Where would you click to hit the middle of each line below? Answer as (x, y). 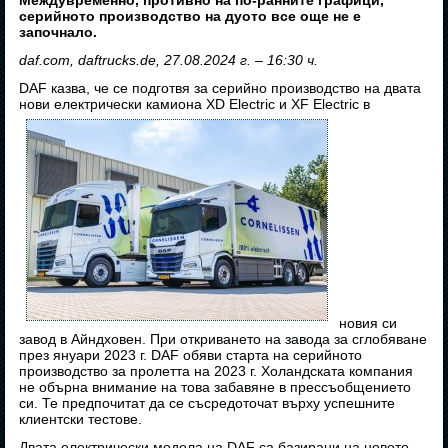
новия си (366, 323)
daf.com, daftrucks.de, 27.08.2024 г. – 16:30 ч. (169, 60)
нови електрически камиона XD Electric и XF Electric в (195, 104)
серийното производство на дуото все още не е (190, 16)
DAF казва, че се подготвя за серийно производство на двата (220, 88)
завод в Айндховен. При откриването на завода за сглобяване (223, 339)
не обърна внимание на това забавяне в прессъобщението (215, 387)
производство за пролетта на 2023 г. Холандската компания (216, 371)
